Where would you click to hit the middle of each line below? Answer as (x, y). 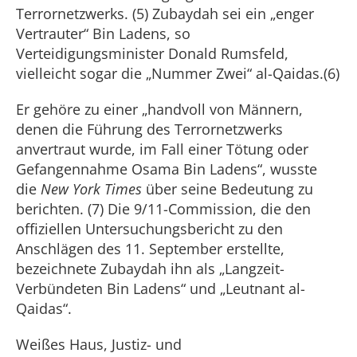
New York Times (91, 189)
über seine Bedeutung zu (228, 189)
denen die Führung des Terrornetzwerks (149, 129)
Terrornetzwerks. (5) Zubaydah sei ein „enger (165, 14)
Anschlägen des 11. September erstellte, (150, 249)
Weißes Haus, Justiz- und (99, 344)
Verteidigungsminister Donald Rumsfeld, (152, 53)
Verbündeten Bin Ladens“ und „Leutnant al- (161, 288)
